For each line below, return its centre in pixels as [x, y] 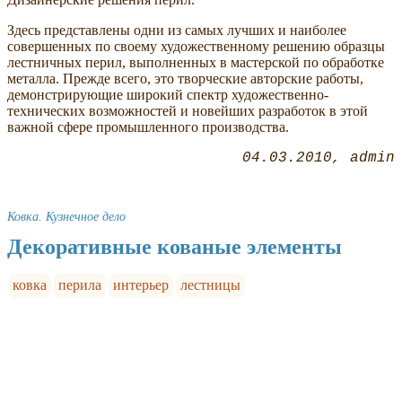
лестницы [210, 285]
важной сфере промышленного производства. [148, 127]
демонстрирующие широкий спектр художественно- [168, 95]
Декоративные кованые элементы [175, 247]
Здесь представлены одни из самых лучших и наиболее [177, 31]
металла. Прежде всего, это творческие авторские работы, [185, 79]
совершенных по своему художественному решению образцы [196, 47]
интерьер [140, 285]
